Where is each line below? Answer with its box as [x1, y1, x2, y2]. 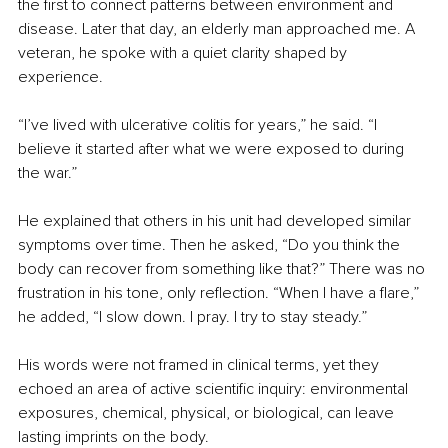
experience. [18, 67, 103, 88]
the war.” [18, 163, 77, 184]
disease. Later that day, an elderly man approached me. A [18, 19, 419, 40]
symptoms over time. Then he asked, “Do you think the [18, 235, 404, 256]
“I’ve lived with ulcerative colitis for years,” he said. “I [18, 115, 381, 136]
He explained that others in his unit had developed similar [18, 211, 415, 232]
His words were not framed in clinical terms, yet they [18, 355, 383, 376]
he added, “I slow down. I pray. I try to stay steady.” [18, 307, 367, 328]
